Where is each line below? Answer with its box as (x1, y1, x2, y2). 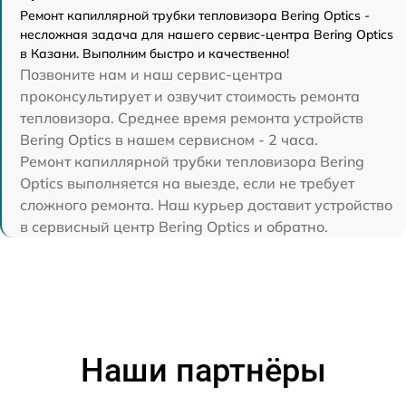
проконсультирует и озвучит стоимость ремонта (20, 87, 360, 105)
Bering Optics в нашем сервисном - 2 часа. (20, 130, 318, 149)
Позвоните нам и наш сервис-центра (20, 65, 283, 83)
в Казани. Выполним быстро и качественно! (20, 45, 289, 62)
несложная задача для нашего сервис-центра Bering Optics (20, 26, 393, 43)
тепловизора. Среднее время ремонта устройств (20, 109, 363, 127)
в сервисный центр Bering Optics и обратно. (20, 217, 328, 236)
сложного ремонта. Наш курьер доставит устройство (20, 196, 392, 214)
